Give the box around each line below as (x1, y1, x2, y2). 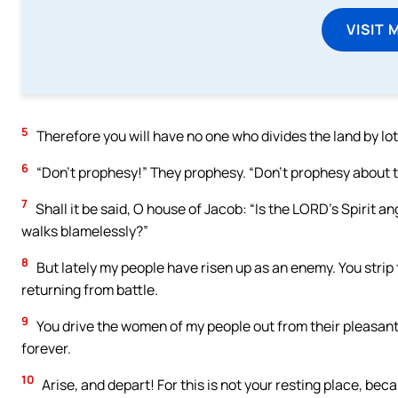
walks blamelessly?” (21, 220, 148, 241)
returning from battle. (21, 279, 158, 299)
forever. (21, 338, 71, 358)
